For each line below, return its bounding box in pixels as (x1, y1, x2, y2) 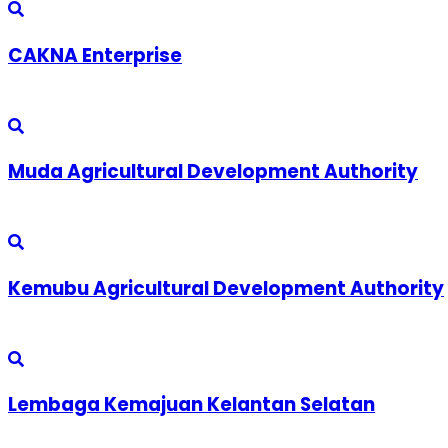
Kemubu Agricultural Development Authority (8, 274, 444, 302)
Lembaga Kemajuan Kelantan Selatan (8, 391, 375, 419)
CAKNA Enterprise (8, 42, 182, 69)
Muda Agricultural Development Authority (8, 158, 418, 186)
